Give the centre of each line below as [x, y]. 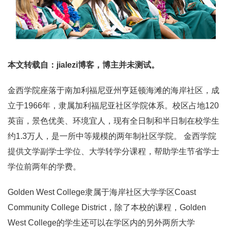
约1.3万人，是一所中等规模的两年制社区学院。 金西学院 [112, 136]
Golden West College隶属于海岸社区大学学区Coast [102, 192]
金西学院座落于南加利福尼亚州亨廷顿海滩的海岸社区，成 [113, 91]
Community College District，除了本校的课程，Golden [107, 208]
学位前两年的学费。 [44, 167]
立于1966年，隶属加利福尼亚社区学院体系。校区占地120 [113, 106]
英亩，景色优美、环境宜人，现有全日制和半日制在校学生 [113, 121]
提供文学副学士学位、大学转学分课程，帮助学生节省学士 [113, 152]
